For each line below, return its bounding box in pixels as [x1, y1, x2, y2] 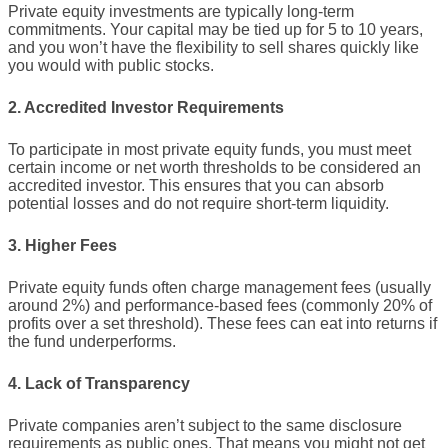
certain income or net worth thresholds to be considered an [8, 159, 421, 177]
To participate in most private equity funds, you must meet [8, 141, 411, 159]
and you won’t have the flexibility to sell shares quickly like [8, 39, 419, 57]
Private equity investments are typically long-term [8, 3, 354, 21]
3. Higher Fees [8, 237, 117, 255]
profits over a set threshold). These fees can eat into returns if [8, 315, 437, 333]
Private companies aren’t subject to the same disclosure [8, 417, 402, 435]
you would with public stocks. [8, 57, 214, 75]
